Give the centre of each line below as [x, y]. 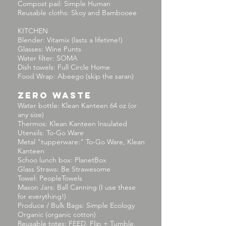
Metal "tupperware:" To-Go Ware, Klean [81, 142]
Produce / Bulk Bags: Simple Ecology [76, 205]
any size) [31, 115]
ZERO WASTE [55, 95]
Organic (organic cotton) [57, 214]
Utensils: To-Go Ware [51, 133]
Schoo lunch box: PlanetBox [62, 160]
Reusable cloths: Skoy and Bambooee [77, 13]
